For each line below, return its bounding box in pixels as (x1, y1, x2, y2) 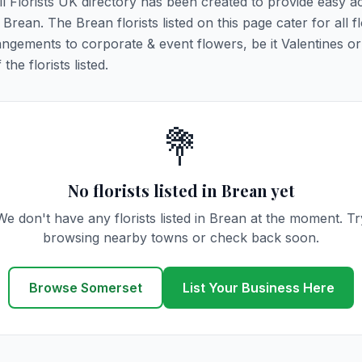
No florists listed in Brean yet (67, 179, 295, 201)
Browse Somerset (29, 280, 142, 296)
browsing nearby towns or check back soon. (43, 229, 319, 246)
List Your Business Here (183, 280, 335, 296)
